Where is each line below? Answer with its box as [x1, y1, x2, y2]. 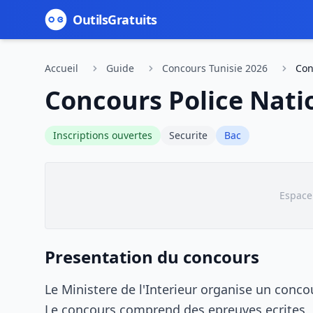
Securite [169, 129, 208, 142]
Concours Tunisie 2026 [162, 61, 268, 75]
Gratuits [108, 11, 157, 28]
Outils [73, 11, 108, 28]
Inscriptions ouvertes [53, 129, 152, 142]
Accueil [45, 61, 78, 75]
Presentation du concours [45, 245, 259, 268]
